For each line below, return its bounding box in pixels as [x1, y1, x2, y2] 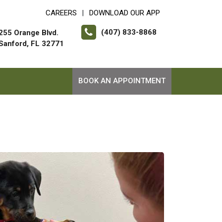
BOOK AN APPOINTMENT [78, 76, 166, 85]
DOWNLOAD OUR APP [89, 8, 160, 17]
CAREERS [46, 8, 77, 17]
